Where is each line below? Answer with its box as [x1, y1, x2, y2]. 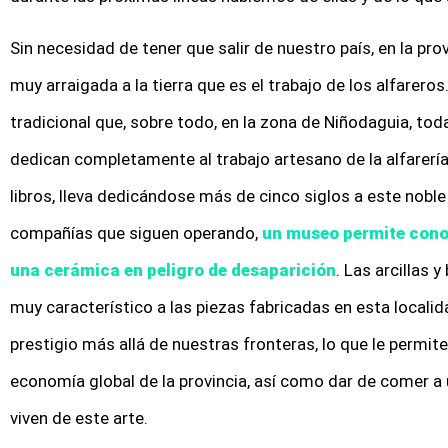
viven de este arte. [10, 407, 148, 428]
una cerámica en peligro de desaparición [10, 259, 336, 280]
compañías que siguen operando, [10, 222, 262, 243]
